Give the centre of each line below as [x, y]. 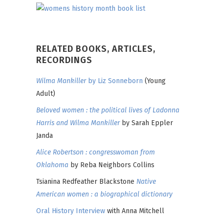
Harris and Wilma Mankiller [78, 123]
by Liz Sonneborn [114, 81]
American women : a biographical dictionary [104, 195]
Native [146, 182]
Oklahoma [52, 165]
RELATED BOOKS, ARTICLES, [96, 49]
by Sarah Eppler [146, 123]
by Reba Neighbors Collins [111, 165]
